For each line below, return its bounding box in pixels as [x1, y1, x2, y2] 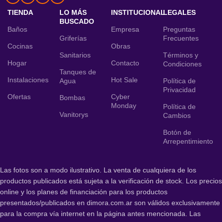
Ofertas [7, 92, 31, 101]
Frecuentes [163, 34, 199, 42]
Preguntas [163, 25, 195, 33]
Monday [111, 101, 136, 110]
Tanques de [59, 67, 96, 76]
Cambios [163, 111, 191, 119]
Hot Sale [111, 75, 138, 84]
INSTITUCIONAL [111, 8, 165, 16]
